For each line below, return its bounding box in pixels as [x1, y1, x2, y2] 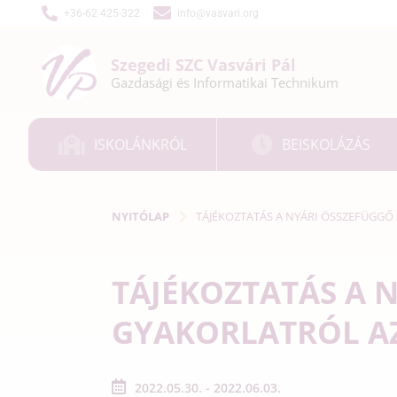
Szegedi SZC [111, 54, 207, 75]
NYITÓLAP [112, 207, 169, 224]
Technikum [271, 74, 339, 91]
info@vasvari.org [177, 7, 259, 19]
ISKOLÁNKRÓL [93, 134, 187, 154]
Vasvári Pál [207, 54, 296, 75]
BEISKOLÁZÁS [282, 134, 371, 154]
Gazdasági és [111, 74, 193, 91]
